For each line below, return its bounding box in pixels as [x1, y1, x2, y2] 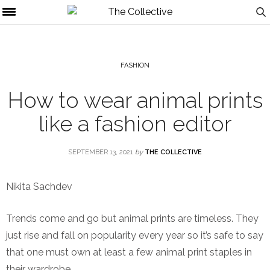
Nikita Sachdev [6, 181, 72, 192]
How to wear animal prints [7, 87, 263, 113]
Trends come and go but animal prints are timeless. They [6, 213, 259, 224]
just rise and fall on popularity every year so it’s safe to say [6, 230, 263, 241]
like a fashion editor [39, 111, 231, 136]
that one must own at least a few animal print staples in [6, 246, 252, 258]
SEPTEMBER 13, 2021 [68, 148, 133, 156]
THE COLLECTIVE [145, 148, 202, 156]
